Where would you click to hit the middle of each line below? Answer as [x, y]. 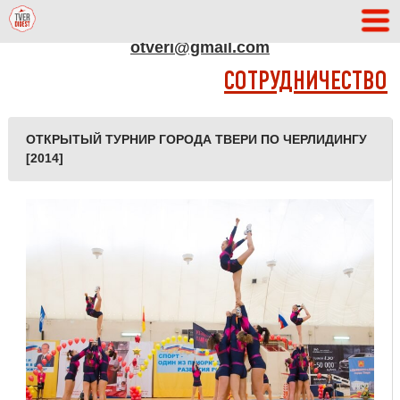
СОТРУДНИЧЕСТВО [306, 83]
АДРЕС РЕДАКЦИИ [200, 21]
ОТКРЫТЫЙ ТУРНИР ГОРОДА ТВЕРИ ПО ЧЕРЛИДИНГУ [196, 139]
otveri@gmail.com [200, 47]
